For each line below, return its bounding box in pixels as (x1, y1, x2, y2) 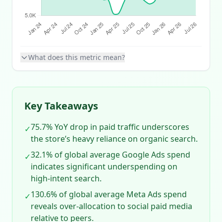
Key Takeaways (24, 99, 98, 112)
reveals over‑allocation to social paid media (31, 201, 192, 212)
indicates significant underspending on (31, 161, 177, 172)
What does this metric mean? (28, 53, 125, 62)
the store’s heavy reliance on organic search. (31, 133, 198, 144)
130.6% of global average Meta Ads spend (31, 189, 187, 200)
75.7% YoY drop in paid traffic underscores (31, 121, 189, 132)
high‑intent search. (31, 173, 102, 184)
